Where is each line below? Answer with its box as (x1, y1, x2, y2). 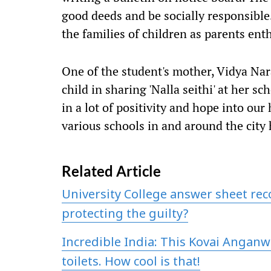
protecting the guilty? (62, 207, 188, 222)
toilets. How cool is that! (62, 255, 200, 270)
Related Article (62, 162, 161, 180)
